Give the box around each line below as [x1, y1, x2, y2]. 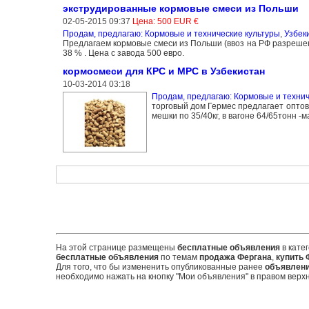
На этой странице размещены [55, 243, 177, 252]
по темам [158, 252, 199, 262]
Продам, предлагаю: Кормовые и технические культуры [62, 29, 280, 39]
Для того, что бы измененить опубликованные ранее [55, 262, 265, 272]
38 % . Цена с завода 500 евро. [62, 48, 184, 58]
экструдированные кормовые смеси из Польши [62, 3, 299, 14]
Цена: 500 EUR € [132, 17, 199, 26]
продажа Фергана [199, 252, 272, 262]
